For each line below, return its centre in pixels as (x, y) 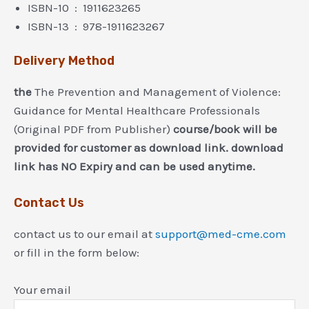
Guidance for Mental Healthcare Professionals (137, 111)
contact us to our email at (84, 233)
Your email (42, 289)
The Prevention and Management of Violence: (158, 92)
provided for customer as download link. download (149, 148)
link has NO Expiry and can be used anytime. (134, 167)
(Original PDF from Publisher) (93, 129)
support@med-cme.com (221, 233)
